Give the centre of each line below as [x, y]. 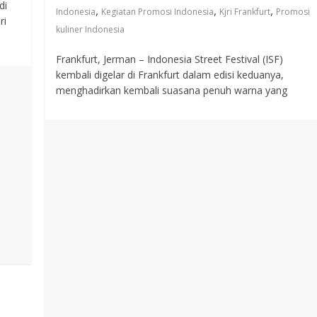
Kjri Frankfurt [245, 11]
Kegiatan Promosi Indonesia [158, 11]
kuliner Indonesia [91, 29]
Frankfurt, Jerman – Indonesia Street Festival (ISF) [170, 59]
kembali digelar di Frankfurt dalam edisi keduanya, [170, 74]
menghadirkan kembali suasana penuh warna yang [172, 90]
